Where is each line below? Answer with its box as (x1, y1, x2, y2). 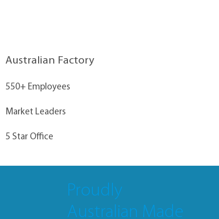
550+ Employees (5, 83, 70, 92)
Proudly (67, 181, 123, 200)
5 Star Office (5, 132, 54, 142)
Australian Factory (5, 55, 95, 67)
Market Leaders (5, 108, 66, 117)
